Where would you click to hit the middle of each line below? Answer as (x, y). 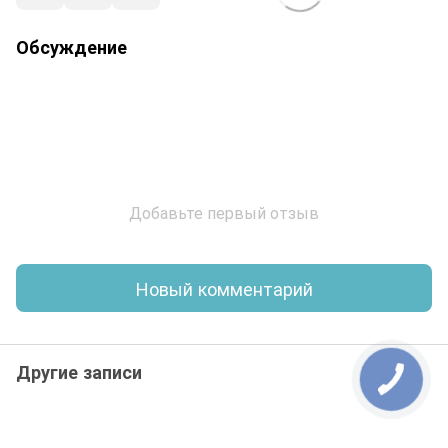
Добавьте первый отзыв (224, 213)
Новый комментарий (224, 287)
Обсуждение (71, 47)
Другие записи (79, 372)
